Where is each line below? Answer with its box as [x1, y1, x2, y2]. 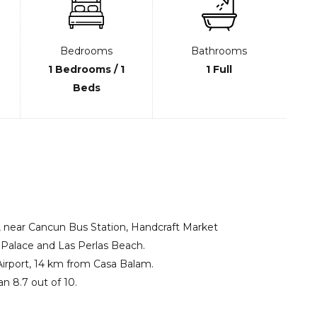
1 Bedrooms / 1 [48, 63, 125, 76]
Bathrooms [191, 45, 247, 57]
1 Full [206, 63, 232, 76]
